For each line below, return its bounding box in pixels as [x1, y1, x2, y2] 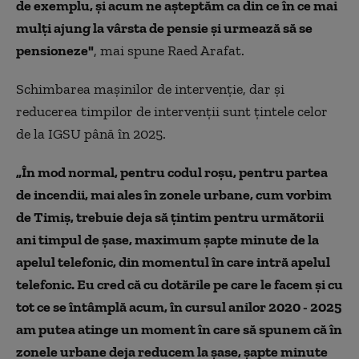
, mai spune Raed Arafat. [94, 42, 244, 60]
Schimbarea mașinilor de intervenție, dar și [16, 80, 284, 99]
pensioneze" [16, 42, 94, 60]
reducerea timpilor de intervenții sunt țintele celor [16, 103, 328, 121]
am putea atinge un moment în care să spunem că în [16, 321, 342, 339]
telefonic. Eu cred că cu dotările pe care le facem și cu [16, 276, 343, 294]
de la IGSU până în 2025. [16, 125, 166, 143]
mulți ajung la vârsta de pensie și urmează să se [16, 19, 313, 38]
